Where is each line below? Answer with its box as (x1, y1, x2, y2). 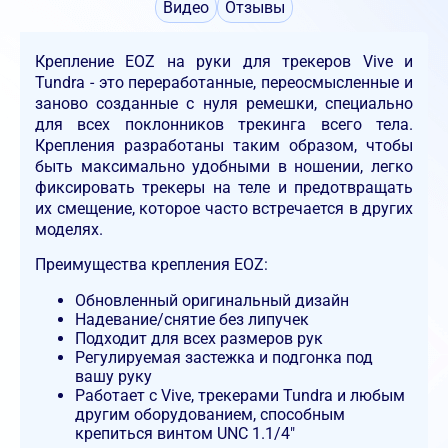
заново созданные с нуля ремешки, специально (35, 94, 413, 113)
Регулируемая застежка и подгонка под (75, 348, 373, 367)
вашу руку (75, 367, 152, 386)
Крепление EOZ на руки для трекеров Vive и (35, 52, 413, 71)
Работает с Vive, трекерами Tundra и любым (75, 386, 405, 405)
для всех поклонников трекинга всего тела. (35, 115, 413, 134)
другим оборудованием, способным (75, 405, 345, 424)
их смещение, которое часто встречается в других (35, 199, 413, 218)
